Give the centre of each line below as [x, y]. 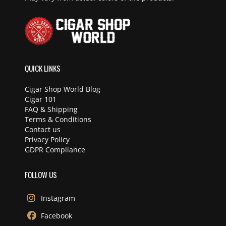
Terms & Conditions [58, 120]
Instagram [58, 198]
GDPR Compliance [55, 150]
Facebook [56, 216]
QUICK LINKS [43, 68]
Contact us [43, 130]
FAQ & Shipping [51, 109]
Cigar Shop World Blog [63, 89]
